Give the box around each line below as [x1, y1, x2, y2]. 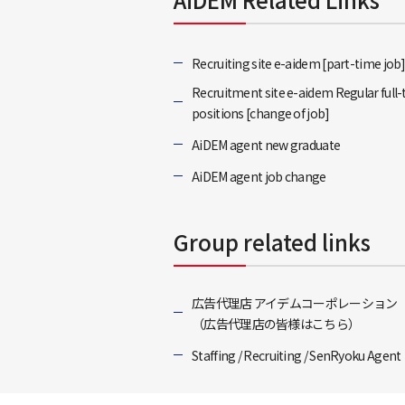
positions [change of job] [192, 104, 330, 123]
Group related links [174, 226, 371, 259]
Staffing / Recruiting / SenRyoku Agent [192, 346, 401, 365]
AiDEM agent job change [192, 167, 326, 186]
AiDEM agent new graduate [192, 136, 341, 155]
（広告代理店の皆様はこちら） [192, 315, 361, 334]
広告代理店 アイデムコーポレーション [192, 294, 398, 313]
